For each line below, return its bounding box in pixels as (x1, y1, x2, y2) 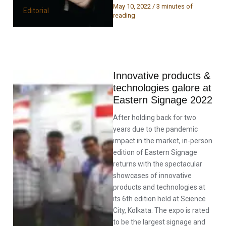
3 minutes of (156, 3, 193, 11)
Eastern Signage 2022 (113, 94, 212, 105)
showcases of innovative (113, 172, 192, 180)
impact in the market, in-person (113, 137, 212, 145)
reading (113, 12, 135, 20)
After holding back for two (113, 114, 196, 122)
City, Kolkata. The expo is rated (113, 206, 209, 214)
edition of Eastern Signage (113, 148, 197, 156)
